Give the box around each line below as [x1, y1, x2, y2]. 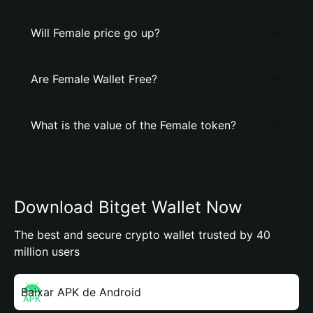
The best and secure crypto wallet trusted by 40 [14, 228, 270, 242]
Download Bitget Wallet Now [14, 197, 242, 217]
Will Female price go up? [31, 26, 160, 40]
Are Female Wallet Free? [31, 72, 157, 86]
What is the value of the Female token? [31, 118, 236, 132]
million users [14, 245, 80, 259]
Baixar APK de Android [21, 285, 141, 299]
